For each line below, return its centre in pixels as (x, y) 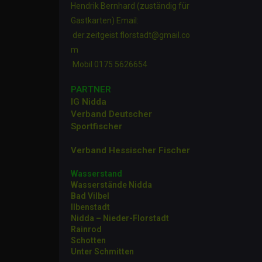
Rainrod (87, 229)
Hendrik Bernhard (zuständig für (130, 6)
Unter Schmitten (103, 251)
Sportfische (95, 126)
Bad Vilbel (90, 196)
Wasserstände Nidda (112, 185)
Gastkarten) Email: (105, 20)
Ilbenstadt (91, 207)
